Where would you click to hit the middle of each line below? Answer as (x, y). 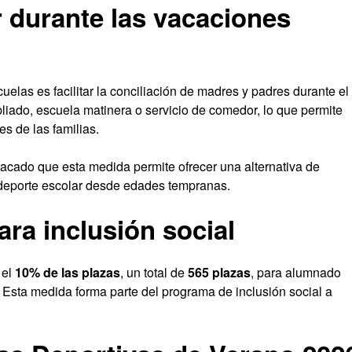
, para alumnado (296, 273)
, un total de (154, 273)
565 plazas (219, 273)
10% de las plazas (68, 273)
